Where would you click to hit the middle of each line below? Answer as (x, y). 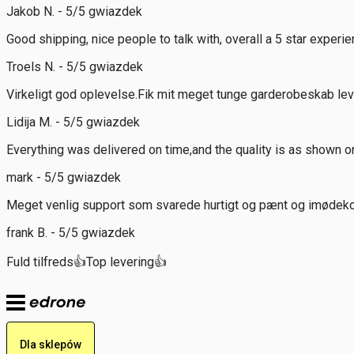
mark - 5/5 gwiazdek (64, 177)
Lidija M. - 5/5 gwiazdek (73, 122)
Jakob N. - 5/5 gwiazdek (74, 11)
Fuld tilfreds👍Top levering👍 (87, 262)
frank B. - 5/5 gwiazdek (71, 232)
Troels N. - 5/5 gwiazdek (75, 66)
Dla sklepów (51, 344)
